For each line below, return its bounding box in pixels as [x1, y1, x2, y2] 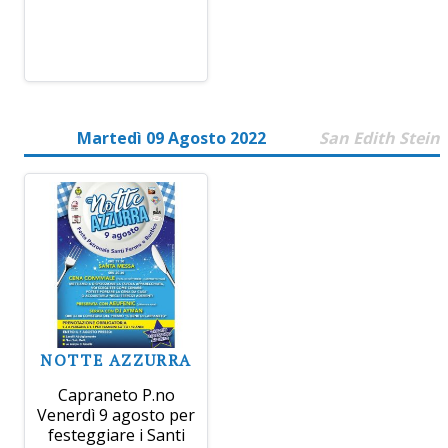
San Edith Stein [319, 127, 440, 149]
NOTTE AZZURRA [40, 349, 193, 372]
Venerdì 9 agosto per [37, 404, 196, 427]
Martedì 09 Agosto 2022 [77, 127, 266, 149]
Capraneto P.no [57, 384, 175, 407]
